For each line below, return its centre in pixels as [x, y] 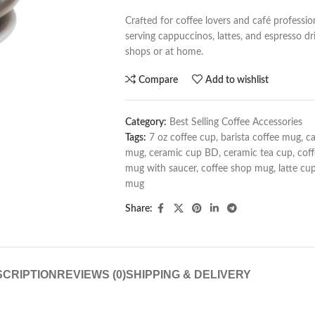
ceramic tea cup [258, 153]
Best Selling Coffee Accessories [236, 122]
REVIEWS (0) [91, 275]
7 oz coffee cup [182, 138]
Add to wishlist [237, 80]
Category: [146, 122]
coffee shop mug [237, 169]
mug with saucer [160, 169]
